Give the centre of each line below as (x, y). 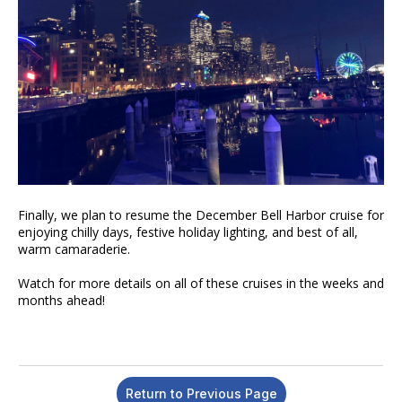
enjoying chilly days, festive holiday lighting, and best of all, (188, 232)
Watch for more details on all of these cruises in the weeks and (201, 284)
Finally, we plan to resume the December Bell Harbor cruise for (201, 215)
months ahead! (61, 301)
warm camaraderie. (74, 249)
